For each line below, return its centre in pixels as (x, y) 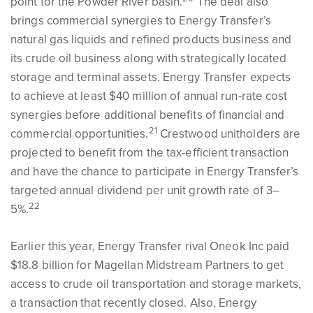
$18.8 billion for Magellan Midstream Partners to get (147, 265)
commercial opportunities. (80, 134)
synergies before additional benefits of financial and (148, 115)
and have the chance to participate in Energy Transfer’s (155, 172)
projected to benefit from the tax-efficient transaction (150, 153)
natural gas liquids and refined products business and (151, 39)
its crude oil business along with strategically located (149, 58)
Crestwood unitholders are (229, 134)
